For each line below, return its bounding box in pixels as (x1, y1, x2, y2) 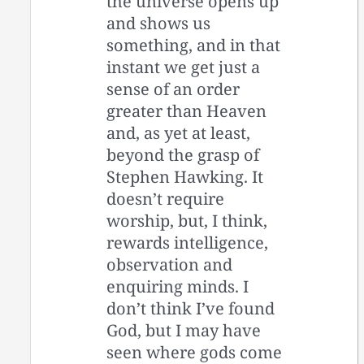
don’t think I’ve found (106, 297, 275, 319)
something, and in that (106, 33, 281, 56)
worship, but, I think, (106, 209, 268, 232)
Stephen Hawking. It (106, 165, 264, 188)
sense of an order (106, 77, 240, 100)
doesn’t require (106, 187, 225, 210)
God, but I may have (106, 318, 262, 341)
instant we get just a (106, 55, 261, 78)
